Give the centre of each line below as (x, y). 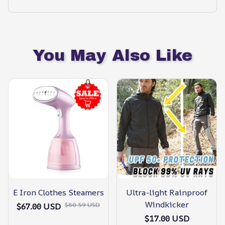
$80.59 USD (82, 205)
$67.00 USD (39, 207)
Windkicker (167, 205)
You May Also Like (113, 56)
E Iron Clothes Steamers (58, 193)
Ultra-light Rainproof (167, 193)
